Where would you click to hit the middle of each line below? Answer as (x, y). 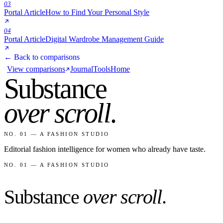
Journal (82, 69)
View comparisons (36, 69)
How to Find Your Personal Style (97, 12)
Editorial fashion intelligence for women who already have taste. (105, 149)
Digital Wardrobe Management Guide (105, 39)
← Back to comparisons (42, 57)
